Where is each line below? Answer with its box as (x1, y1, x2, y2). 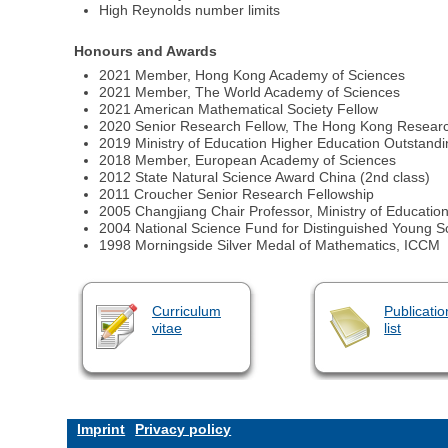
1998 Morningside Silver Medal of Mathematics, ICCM (99, 237, 441, 254)
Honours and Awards (74, 43, 218, 60)
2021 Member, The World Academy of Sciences (99, 84, 401, 101)
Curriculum (151, 303, 221, 320)
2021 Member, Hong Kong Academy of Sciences (99, 67, 406, 84)
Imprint (77, 421, 126, 438)
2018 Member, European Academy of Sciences (99, 152, 397, 169)
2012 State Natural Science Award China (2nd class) (99, 169, 431, 186)
